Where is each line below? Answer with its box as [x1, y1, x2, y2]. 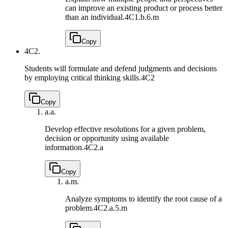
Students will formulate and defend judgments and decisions [24, 64, 217, 73]
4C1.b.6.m [125, 12, 159, 21]
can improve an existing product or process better [65, 3, 222, 12]
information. [45, 142, 84, 152]
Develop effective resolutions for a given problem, [45, 124, 206, 133]
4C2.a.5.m [94, 203, 127, 212]
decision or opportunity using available [45, 133, 169, 142]
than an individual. [65, 12, 125, 21]
